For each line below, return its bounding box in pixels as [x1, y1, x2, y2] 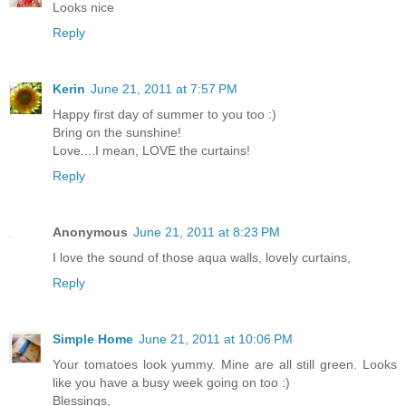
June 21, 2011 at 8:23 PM [133, 224, 280, 239]
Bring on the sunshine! [53, 124, 181, 140]
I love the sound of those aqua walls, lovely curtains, [53, 249, 351, 265]
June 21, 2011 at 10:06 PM [139, 331, 293, 346]
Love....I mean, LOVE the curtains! [53, 142, 250, 158]
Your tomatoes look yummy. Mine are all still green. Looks [53, 356, 397, 372]
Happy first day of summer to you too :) [53, 106, 276, 121]
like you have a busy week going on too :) [53, 374, 290, 390]
